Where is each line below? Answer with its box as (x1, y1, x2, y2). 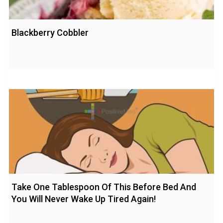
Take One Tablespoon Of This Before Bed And (11, 182, 196, 193)
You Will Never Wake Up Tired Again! (11, 194, 156, 205)
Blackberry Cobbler (11, 27, 89, 38)
